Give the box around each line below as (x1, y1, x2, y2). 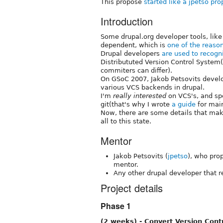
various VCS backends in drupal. (101, 83, 205, 91)
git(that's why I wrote (101, 100, 172, 108)
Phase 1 (101, 200, 131, 212)
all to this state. (101, 117, 151, 125)
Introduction (101, 13, 153, 28)
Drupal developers (101, 49, 162, 57)
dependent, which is (101, 41, 167, 49)
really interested (113, 92, 166, 100)
